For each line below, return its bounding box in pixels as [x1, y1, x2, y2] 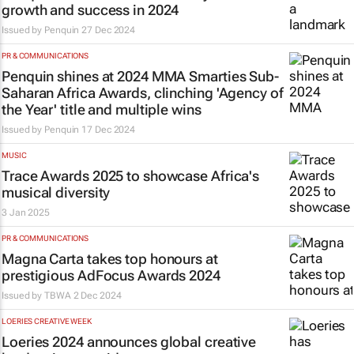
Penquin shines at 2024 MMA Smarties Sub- [2, 68, 279, 85]
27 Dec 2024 [81, 24, 136, 36]
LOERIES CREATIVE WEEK [2, 317, 92, 326]
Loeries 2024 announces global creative [2, 333, 257, 350]
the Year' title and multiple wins [2, 101, 201, 118]
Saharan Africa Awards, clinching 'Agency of [2, 85, 284, 101]
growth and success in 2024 [2, 2, 179, 18]
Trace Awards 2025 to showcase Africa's [2, 168, 260, 184]
